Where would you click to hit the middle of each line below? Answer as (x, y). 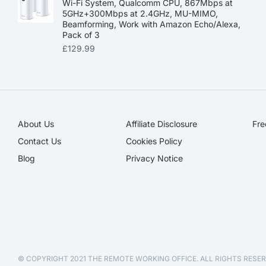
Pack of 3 (81, 35)
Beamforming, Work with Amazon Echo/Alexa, (151, 24)
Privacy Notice (155, 158)
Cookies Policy (154, 141)
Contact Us (39, 141)
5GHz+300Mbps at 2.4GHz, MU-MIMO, (140, 13)
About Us (36, 124)
